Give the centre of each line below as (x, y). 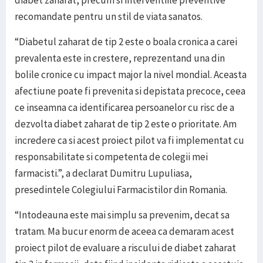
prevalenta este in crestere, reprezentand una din (120, 58)
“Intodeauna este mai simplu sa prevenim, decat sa (122, 215)
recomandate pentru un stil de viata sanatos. (109, 17)
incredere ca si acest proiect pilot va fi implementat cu (129, 141)
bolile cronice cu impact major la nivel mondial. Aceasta (131, 75)
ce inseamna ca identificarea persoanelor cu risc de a (124, 108)
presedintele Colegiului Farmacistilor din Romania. (121, 190)
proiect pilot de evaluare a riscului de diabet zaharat (125, 248)
